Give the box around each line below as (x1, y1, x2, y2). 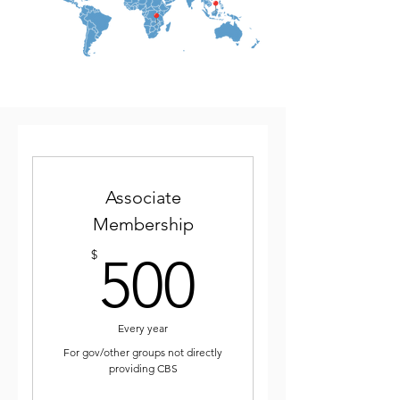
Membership (92, 213, 194, 235)
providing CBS (108, 362, 178, 375)
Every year (118, 321, 168, 335)
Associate (104, 187, 181, 208)
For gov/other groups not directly (63, 346, 222, 359)
